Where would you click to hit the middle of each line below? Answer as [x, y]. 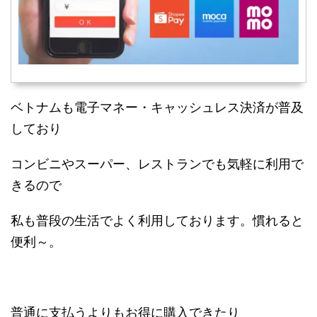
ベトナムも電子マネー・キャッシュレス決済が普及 [157, 107]
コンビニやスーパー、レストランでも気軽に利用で [157, 163]
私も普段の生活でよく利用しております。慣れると [157, 220]
